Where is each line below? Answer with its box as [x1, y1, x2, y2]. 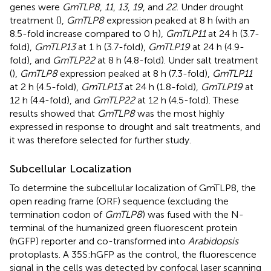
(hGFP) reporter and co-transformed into [10, 235, 188, 247]
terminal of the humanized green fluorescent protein [10, 221, 237, 233]
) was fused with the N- [142, 208, 244, 220]
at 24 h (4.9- [190, 41, 244, 53]
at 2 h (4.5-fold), [10, 80, 81, 93]
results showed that [10, 107, 97, 119]
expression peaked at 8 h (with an [104, 14, 249, 26]
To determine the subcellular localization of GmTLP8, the [10, 181, 256, 194]
